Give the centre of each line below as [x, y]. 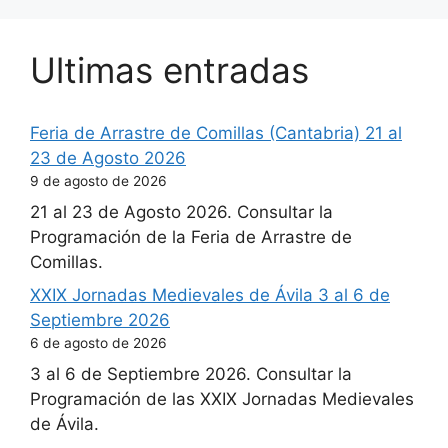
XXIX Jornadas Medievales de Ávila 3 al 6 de [210, 295]
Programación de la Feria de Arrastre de [191, 236]
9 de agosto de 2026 [98, 181]
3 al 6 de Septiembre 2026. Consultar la [191, 373]
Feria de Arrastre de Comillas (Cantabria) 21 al [216, 133]
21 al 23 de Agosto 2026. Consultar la [181, 211]
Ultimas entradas [169, 70]
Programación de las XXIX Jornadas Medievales [222, 398]
